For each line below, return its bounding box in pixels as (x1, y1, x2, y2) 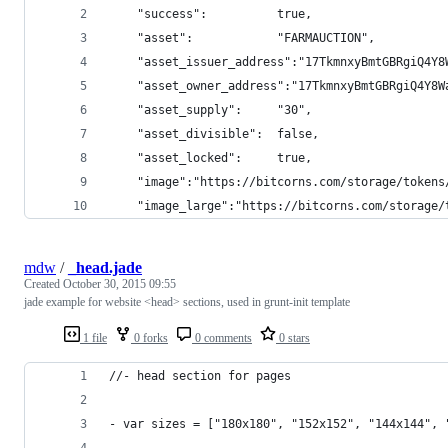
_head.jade (68, 258, 142, 276)
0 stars (276, 330, 310, 345)
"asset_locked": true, (109, 150, 312, 165)
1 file (80, 330, 107, 345)
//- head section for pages (109, 368, 291, 383)
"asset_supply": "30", (109, 102, 312, 117)
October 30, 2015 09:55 (63, 276, 176, 291)
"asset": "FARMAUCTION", (109, 30, 375, 45)
